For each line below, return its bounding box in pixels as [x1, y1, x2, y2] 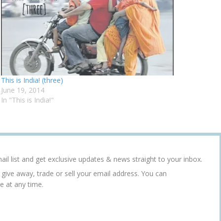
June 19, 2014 [1, 85, 45, 95]
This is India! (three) [1, 75, 64, 85]
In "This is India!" [1, 95, 54, 105]
